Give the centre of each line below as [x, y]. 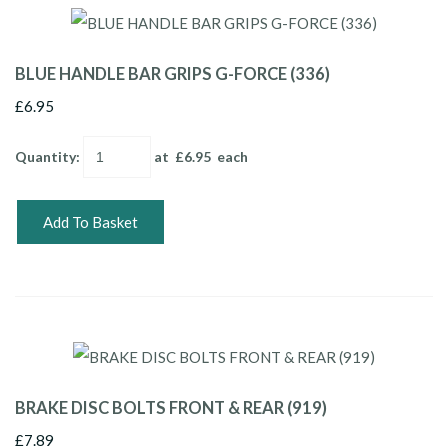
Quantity [45, 156]
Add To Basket [90, 221]
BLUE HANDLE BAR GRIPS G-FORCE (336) [172, 73]
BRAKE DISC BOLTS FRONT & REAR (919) [171, 407]
